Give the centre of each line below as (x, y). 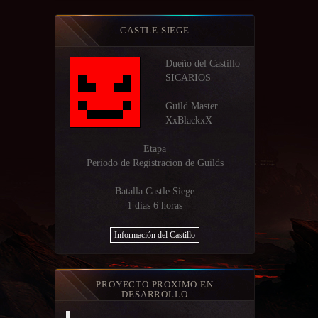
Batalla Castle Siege (155, 191)
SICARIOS (188, 78)
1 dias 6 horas (155, 205)
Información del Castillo (155, 235)
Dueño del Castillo (203, 64)
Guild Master (192, 106)
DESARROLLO (155, 294)
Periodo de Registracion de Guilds (155, 163)
